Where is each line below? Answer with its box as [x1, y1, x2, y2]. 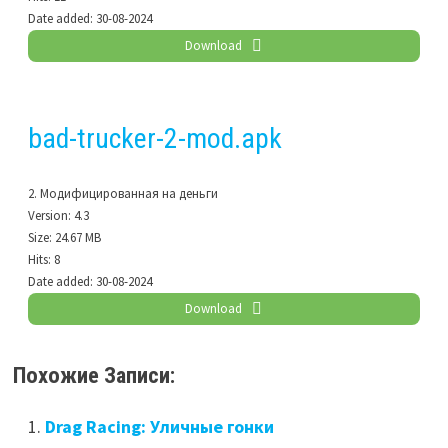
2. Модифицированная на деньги [27, 185, 218, 203]
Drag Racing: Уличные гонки [44, 415, 274, 439]
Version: [27, 207, 71, 225]
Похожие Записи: [12, 362, 175, 389]
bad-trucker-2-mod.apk [27, 122, 282, 156]
